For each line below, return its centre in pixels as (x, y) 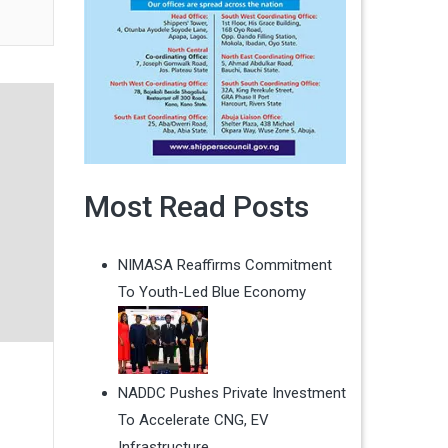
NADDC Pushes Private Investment (231, 393)
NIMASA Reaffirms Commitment (224, 265)
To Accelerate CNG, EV (193, 420)
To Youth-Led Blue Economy (211, 292)
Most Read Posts (196, 207)
